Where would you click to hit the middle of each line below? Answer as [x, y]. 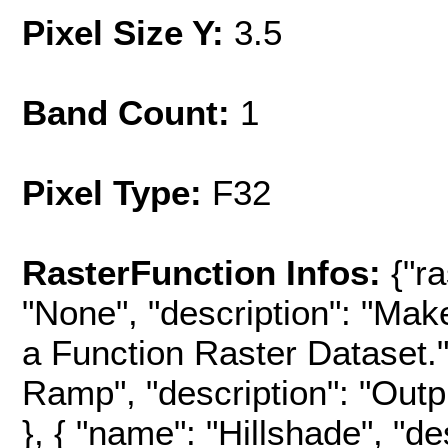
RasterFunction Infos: [206, 273]
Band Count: [126, 113]
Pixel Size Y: [128, 33]
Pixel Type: [112, 193]
